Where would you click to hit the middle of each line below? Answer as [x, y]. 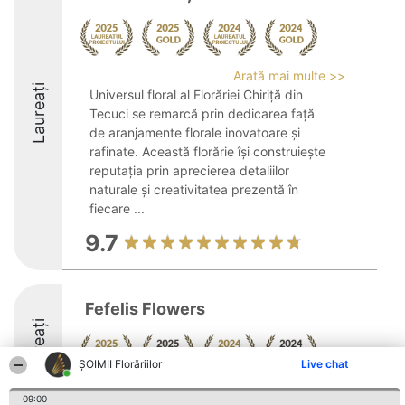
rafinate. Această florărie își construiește [207, 151]
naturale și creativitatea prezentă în [194, 189]
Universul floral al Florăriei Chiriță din [196, 94]
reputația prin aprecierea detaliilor [189, 170]
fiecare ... [117, 208]
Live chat [325, 364]
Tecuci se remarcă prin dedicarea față [202, 113]
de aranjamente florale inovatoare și [195, 132]
